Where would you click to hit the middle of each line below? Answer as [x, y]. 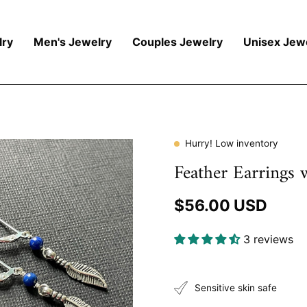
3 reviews [268, 239]
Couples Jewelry [177, 42]
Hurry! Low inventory [232, 143]
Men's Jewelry [72, 42]
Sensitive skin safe [236, 287]
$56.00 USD [221, 205]
